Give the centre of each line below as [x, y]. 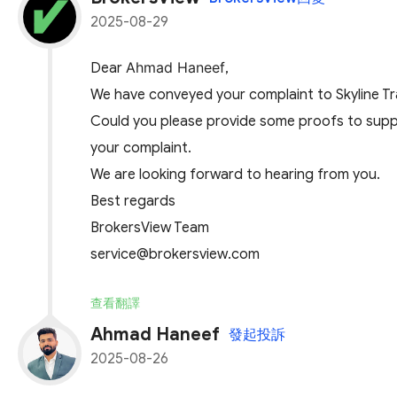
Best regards [133, 201]
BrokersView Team [150, 227]
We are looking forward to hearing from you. [235, 174]
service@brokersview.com [175, 254]
